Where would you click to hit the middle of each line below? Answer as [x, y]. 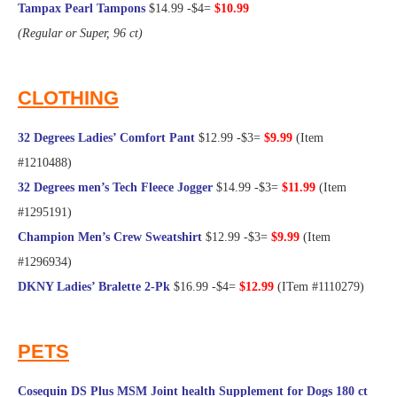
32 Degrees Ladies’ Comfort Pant [106, 138]
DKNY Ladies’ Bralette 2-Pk [94, 287]
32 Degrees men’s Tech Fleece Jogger [115, 188]
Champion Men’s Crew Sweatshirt [110, 237]
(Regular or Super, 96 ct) [80, 34]
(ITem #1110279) [319, 287]
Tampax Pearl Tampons [82, 9]
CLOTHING [68, 98]
